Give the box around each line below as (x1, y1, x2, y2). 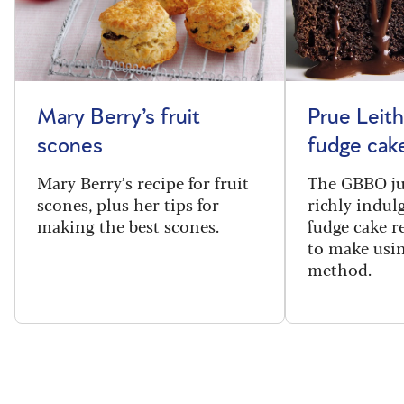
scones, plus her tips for (37, 192, 219, 216)
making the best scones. (37, 214, 219, 238)
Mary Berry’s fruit (37, 106, 200, 129)
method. (308, 257, 372, 281)
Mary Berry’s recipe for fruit (37, 170, 249, 195)
